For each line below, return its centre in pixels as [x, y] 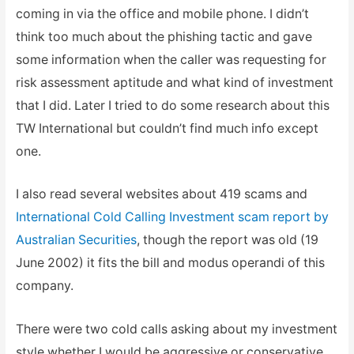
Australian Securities [76, 240]
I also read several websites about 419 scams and [161, 194]
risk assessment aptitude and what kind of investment [174, 82]
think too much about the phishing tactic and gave [164, 36]
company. [44, 286]
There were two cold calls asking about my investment [176, 329]
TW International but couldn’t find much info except [167, 128]
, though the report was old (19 [227, 240]
